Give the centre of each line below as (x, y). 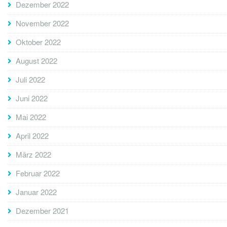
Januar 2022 (36, 192)
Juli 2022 (30, 80)
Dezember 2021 (42, 211)
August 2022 (36, 61)
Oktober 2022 (38, 42)
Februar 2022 (38, 173)
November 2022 (42, 23)
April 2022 (32, 136)
